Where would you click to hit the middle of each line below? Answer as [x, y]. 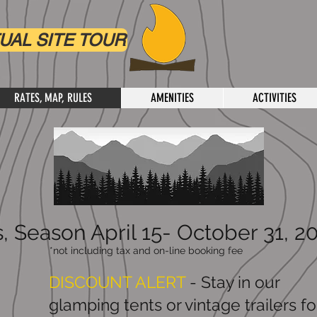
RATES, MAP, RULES [53, 98]
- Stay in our [232, 282]
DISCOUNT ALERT [117, 282]
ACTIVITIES [275, 98]
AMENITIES [172, 98]
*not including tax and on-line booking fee [146, 250]
